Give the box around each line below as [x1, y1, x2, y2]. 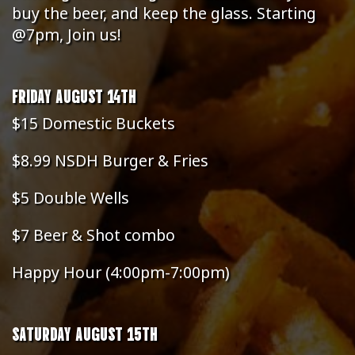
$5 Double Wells [12, 187, 129, 208]
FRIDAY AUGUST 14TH [12, 83, 136, 106]
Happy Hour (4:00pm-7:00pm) [12, 261, 230, 283]
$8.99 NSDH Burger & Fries [12, 150, 208, 171]
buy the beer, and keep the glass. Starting [12, 2, 316, 24]
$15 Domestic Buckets [12, 113, 175, 134]
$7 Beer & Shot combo [12, 224, 175, 246]
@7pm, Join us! [12, 24, 121, 45]
